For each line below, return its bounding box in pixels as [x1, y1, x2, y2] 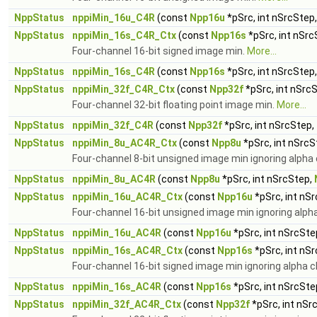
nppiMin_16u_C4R [72, 12, 155, 23]
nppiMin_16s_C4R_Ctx [72, 30, 176, 41]
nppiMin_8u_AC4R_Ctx [72, 137, 177, 149]
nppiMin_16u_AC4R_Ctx [72, 191, 183, 202]
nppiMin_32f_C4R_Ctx [72, 83, 175, 95]
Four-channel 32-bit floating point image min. [72, 99, 277, 110]
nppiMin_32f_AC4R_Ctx [72, 299, 181, 310]
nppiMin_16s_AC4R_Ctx [72, 245, 183, 256]
